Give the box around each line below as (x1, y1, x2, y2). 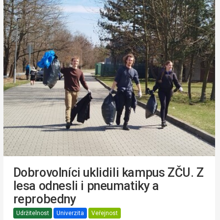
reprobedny (13, 192, 76, 207)
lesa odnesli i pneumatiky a (13, 179, 159, 193)
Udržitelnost (16, 210, 49, 217)
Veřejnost (91, 210, 118, 217)
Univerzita (56, 210, 84, 217)
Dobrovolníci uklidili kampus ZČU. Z (13, 165, 204, 180)
